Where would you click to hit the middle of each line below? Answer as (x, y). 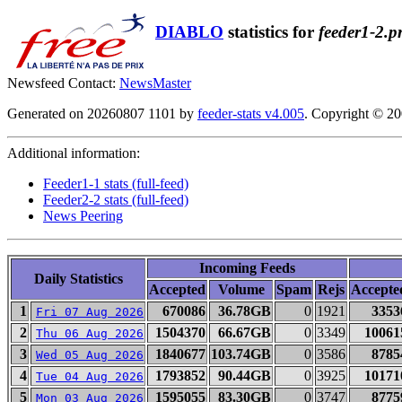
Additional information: (74, 153)
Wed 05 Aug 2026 (90, 355)
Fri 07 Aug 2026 (90, 312)
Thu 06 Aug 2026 (90, 333)
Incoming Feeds (247, 268)
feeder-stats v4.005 (251, 114)
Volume (241, 289)
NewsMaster (155, 83)
